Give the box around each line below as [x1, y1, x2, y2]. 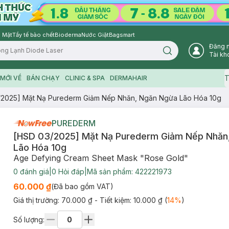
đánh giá [17, 167, 49, 176]
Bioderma [55, 31, 81, 38]
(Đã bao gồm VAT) [51, 182, 113, 191]
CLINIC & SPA [64, 74, 105, 82]
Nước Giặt [81, 31, 109, 38]
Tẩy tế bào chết [12, 31, 55, 38]
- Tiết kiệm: [94, 196, 133, 204]
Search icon [167, 50, 202, 57]
